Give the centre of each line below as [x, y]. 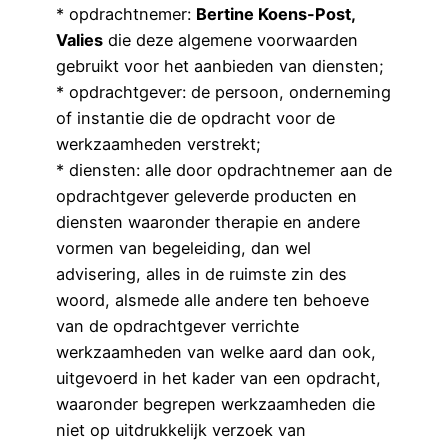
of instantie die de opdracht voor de [195, 118]
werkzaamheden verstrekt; [158, 144]
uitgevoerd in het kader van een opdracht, [218, 378]
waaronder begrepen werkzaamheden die [215, 404]
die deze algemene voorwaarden [230, 40]
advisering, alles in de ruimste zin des [201, 274]
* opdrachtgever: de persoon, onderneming [223, 92]
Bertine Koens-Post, [275, 14]
